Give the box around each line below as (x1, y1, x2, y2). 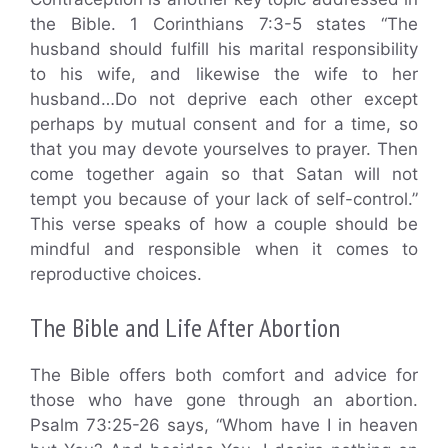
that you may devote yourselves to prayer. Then (30, 138, 418, 159)
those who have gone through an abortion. (30, 390, 418, 411)
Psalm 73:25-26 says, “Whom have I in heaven (30, 415, 418, 436)
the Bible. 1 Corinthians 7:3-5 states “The (30, 13, 418, 34)
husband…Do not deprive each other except (30, 88, 418, 109)
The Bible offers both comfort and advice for (30, 365, 418, 386)
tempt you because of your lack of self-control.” (30, 188, 418, 209)
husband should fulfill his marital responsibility (30, 38, 418, 59)
